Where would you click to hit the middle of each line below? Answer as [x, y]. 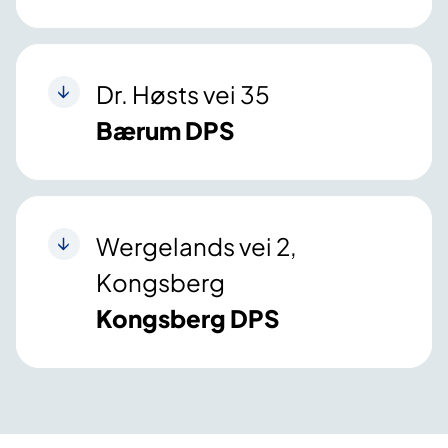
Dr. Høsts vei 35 [183, 94]
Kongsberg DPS [188, 318]
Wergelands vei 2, [196, 246]
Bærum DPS [165, 130]
